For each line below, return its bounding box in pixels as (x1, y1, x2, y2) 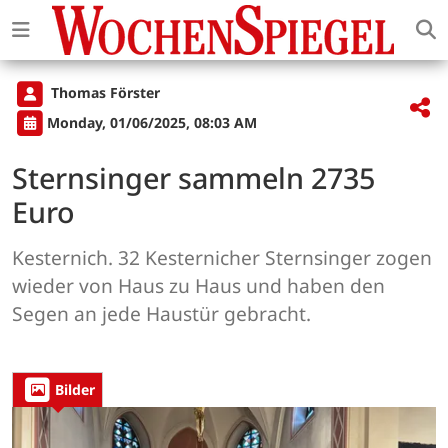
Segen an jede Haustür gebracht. (12, 299, 311, 327)
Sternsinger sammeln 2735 (12, 157, 375, 197)
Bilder (55, 380, 95, 400)
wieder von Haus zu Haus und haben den (12, 271, 385, 299)
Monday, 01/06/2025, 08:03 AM (47, 112, 257, 132)
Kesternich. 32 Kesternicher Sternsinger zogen (12, 243, 432, 271)
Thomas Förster (47, 83, 160, 103)
